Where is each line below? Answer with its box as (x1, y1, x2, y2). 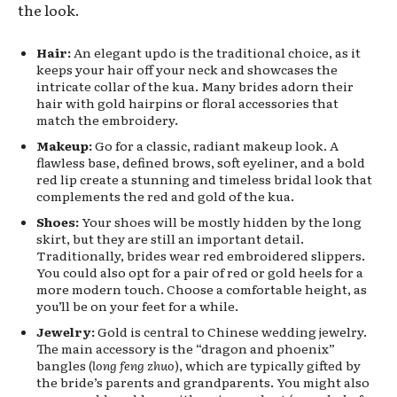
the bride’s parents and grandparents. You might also (36, 372, 370, 391)
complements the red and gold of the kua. (36, 186, 294, 205)
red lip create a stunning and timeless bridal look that (36, 169, 372, 188)
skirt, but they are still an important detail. (36, 229, 304, 247)
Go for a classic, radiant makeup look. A (92, 136, 339, 154)
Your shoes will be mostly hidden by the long (79, 212, 362, 230)
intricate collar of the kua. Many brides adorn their (36, 76, 354, 95)
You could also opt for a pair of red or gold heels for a (36, 262, 363, 281)
